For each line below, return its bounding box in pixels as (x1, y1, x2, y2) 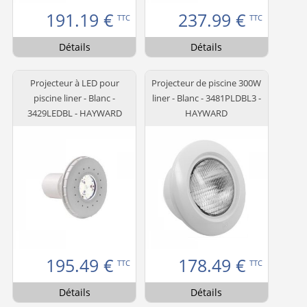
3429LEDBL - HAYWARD (27, 107, 122, 120)
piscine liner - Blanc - (34, 92, 115, 105)
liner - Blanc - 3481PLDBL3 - (151, 92, 261, 105)
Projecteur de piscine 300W (151, 77, 262, 90)
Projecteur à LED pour (29, 77, 119, 90)
